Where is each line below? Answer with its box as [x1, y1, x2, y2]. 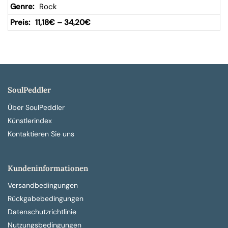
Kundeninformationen [8, 163, 88, 173]
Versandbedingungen [8, 181, 78, 190]
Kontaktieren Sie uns [8, 129, 74, 138]
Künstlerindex [8, 116, 52, 125]
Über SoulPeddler [8, 102, 65, 112]
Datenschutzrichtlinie [8, 207, 76, 216]
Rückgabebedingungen [8, 194, 83, 203]
